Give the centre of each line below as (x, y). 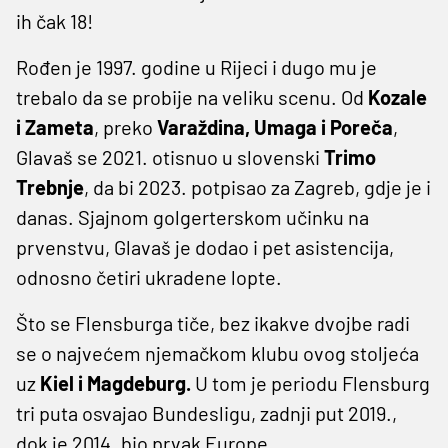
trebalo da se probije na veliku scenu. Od (190, 96)
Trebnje (50, 186)
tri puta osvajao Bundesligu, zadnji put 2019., (206, 412)
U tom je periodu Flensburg (310, 382)
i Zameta (55, 126)
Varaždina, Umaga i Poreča (275, 126)
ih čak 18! (54, 20)
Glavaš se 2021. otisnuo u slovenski (170, 156)
